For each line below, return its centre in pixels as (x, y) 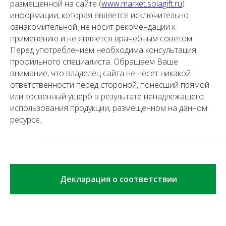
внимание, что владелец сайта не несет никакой (100, 73)
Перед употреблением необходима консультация (103, 50)
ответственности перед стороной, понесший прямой (110, 85)
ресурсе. (26, 120)
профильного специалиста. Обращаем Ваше (94, 62)
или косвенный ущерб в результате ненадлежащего (107, 97)
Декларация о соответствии (119, 179)
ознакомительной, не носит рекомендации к (93, 27)
